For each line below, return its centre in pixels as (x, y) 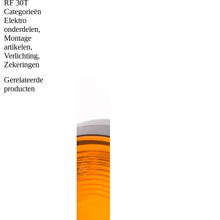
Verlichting (21, 56)
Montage (18, 38)
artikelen (17, 47)
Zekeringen (22, 65)
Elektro (15, 21)
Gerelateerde (24, 80)
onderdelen (21, 29)
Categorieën (23, 12)
